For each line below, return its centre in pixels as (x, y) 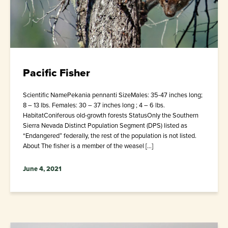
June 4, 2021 (42, 168)
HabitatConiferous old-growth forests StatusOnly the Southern (111, 115)
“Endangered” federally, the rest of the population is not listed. (110, 135)
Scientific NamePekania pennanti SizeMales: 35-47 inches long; (113, 95)
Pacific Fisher (56, 72)
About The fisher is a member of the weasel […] (88, 146)
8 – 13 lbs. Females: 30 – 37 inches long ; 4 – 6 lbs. (94, 105)
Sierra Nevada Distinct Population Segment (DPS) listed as (105, 125)
